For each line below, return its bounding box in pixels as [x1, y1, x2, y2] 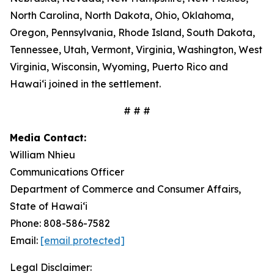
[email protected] [40, 234, 125, 246]
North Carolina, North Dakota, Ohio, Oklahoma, [10, 9, 234, 21]
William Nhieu [10, 149, 75, 161]
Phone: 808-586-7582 [10, 217, 110, 229]
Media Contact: [10, 131, 86, 144]
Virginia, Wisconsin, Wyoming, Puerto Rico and [10, 61, 228, 73]
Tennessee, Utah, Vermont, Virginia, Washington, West [10, 43, 262, 56]
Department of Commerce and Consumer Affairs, [10, 183, 241, 195]
